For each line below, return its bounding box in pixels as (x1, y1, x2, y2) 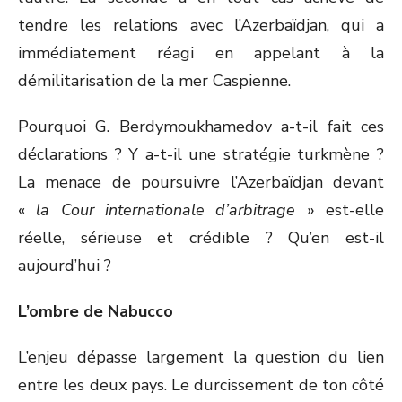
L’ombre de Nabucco (18, 301, 173, 322)
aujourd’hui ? (18, 255, 111, 276)
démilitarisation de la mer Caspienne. (18, 70, 291, 92)
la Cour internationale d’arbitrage (36, 199, 307, 221)
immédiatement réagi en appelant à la (18, 42, 384, 64)
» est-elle (306, 199, 385, 221)
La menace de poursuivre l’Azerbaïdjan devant (18, 171, 384, 193)
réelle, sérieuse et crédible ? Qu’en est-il (18, 227, 384, 249)
